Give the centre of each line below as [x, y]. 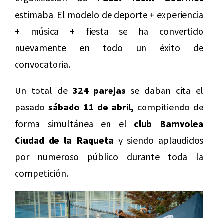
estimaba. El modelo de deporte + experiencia [109, 15]
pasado [31, 107]
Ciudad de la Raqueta [64, 140]
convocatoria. [42, 64]
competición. [41, 173]
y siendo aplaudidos [158, 140]
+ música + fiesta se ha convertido [109, 31]
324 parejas [99, 91]
